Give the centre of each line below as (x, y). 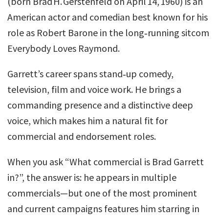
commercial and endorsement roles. (82, 136)
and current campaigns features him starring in (103, 208)
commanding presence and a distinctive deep (100, 105)
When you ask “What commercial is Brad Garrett (106, 162)
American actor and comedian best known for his (108, 17)
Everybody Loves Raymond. (64, 48)
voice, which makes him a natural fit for (88, 120)
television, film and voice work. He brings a (94, 89)
